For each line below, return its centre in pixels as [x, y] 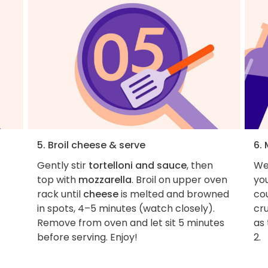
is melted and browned [173, 194]
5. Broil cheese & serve [91, 145]
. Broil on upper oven [179, 180]
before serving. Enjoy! [87, 237]
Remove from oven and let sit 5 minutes [130, 223]
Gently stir [63, 166]
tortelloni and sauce [137, 166]
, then [200, 166]
